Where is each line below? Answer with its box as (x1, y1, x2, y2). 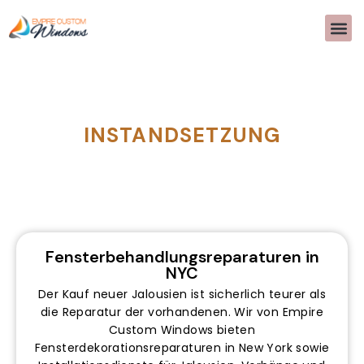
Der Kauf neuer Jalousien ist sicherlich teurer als (38, 286, 326, 302)
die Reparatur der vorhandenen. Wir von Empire (41, 304, 323, 320)
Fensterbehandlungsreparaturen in (45, 246, 319, 267)
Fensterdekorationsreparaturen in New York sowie (34, 340, 330, 356)
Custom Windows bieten (108, 322, 256, 338)
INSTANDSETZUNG (83, 121, 281, 149)
